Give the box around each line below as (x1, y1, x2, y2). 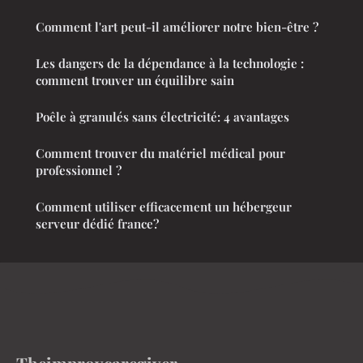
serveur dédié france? (36, 216, 159, 233)
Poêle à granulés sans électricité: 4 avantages (36, 109, 289, 126)
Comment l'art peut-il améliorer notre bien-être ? (36, 19, 318, 36)
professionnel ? (36, 162, 122, 179)
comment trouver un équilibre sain (36, 72, 234, 89)
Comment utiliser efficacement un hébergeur (36, 199, 292, 216)
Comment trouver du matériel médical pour (36, 145, 285, 162)
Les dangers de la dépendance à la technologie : (36, 55, 304, 72)
